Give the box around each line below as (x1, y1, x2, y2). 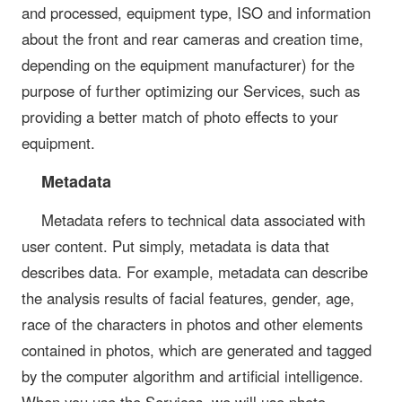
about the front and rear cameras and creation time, (22, 28, 363, 50)
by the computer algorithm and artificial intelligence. (22, 365, 363, 388)
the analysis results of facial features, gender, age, (22, 287, 354, 310)
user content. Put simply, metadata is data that (22, 235, 329, 258)
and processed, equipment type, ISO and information (22, 2, 371, 24)
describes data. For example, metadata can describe (22, 261, 368, 284)
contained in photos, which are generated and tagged (22, 339, 371, 362)
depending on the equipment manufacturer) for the (22, 54, 354, 76)
